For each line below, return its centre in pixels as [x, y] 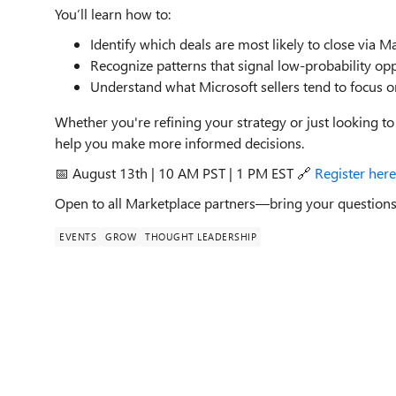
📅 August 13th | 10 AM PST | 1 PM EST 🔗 [185, 173]
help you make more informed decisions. [179, 143]
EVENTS [78, 236]
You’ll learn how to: [113, 14]
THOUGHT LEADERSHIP [201, 236]
